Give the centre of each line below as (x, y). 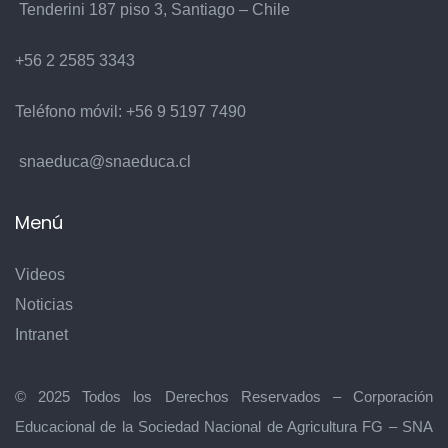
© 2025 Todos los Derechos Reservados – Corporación (224, 397)
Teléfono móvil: (70, 111)
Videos (40, 275)
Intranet (41, 335)
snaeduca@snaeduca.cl (105, 162)
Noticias (44, 305)
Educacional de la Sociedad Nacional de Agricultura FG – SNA (224, 427)
